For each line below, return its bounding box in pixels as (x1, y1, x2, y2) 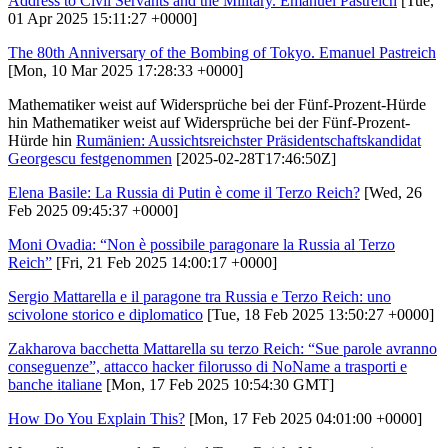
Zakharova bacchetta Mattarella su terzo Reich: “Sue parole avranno (8, 339, 437, 357)
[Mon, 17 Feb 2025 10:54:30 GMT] (102, 375, 334, 393)
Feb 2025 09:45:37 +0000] (8, 201, 178, 219)
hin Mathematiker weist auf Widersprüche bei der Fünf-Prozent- (8, 113, 410, 131)
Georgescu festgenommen (8, 149, 172, 167)
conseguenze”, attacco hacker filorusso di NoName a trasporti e (8, 357, 407, 375)
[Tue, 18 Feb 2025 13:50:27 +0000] (203, 305, 434, 323)
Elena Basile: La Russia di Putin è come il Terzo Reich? (8, 183, 360, 201)
